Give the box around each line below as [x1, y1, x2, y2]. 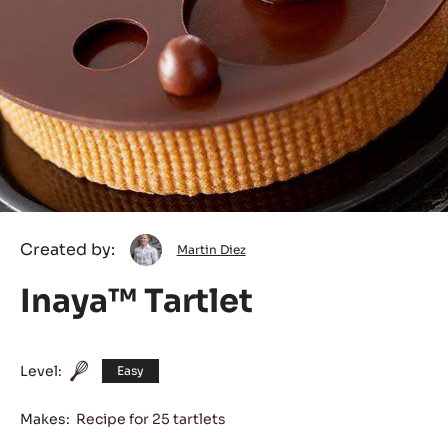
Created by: [20, 239, 115, 261]
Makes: [20, 410, 70, 429]
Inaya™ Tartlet [20, 281, 253, 322]
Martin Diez [176, 242, 246, 258]
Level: [20, 361, 62, 380]
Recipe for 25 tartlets [75, 410, 226, 429]
